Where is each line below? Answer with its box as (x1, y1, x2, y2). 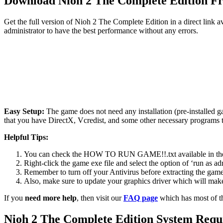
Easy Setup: (4, 107, 44, 115)
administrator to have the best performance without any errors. (4, 26, 198, 35)
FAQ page (123, 193, 158, 202)
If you (4, 193, 25, 202)
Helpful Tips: (4, 132, 48, 141)
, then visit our (77, 193, 123, 202)
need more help (25, 193, 77, 202)
